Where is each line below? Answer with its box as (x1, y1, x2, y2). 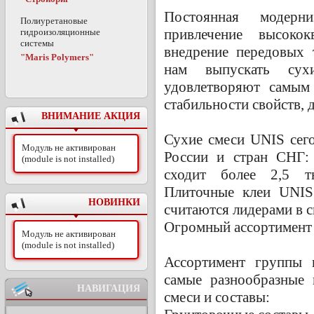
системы (20, 37, 54, 48)
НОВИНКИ (88, 197, 140, 207)
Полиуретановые (20, 15, 88, 26)
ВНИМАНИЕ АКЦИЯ (41, 111, 140, 121)
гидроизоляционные (20, 26, 100, 37)
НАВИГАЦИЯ (77, 283, 140, 294)
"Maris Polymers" (20, 51, 94, 62)
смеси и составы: (164, 288, 270, 306)
